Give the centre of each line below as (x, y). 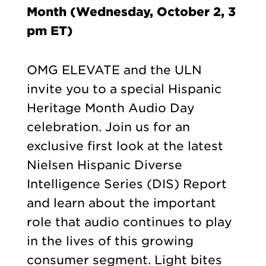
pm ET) (50, 31)
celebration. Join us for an (108, 127)
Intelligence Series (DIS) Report (126, 184)
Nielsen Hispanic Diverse (104, 165)
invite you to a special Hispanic (124, 89)
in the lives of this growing (110, 241)
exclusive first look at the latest (125, 146)
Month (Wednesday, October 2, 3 (131, 12)
